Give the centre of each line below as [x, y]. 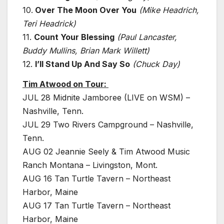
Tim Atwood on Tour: [65, 84]
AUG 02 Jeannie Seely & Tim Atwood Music [106, 151]
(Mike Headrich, [169, 10]
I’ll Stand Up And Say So [82, 64]
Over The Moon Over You [85, 10]
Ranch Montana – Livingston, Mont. [90, 165]
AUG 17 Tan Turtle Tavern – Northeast [96, 205]
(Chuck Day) [156, 64]
